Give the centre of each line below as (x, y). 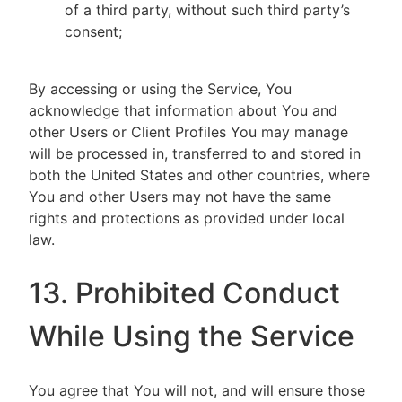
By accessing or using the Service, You (160, 89)
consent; (93, 31)
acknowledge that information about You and (183, 110)
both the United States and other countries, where (199, 175)
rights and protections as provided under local (187, 218)
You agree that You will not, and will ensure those (197, 390)
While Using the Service (192, 336)
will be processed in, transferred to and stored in (195, 153)
